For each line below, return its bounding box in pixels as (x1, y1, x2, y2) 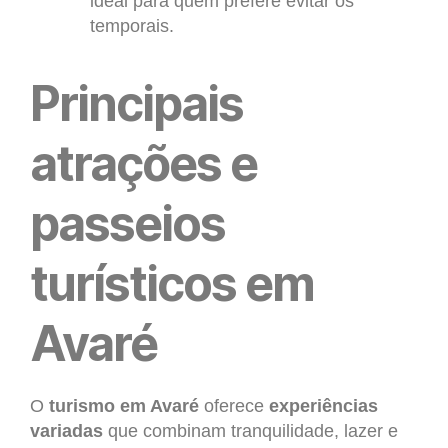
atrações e (30, 134, 258, 194)
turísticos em (30, 254, 315, 314)
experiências (269, 396, 378, 417)
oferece (199, 396, 269, 417)
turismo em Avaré (49, 396, 199, 417)
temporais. (90, 16, 174, 37)
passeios (30, 194, 226, 254)
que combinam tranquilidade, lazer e (103, 421, 398, 442)
